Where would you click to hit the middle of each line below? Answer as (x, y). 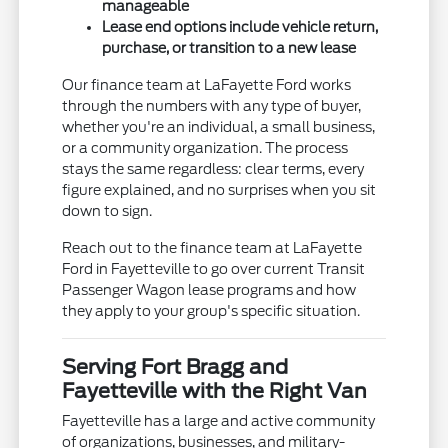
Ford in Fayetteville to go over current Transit (214, 269)
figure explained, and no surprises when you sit (219, 190)
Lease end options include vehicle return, (240, 27)
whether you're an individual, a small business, (219, 127)
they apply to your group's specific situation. (211, 311)
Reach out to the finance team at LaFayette (212, 248)
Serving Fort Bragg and (175, 367)
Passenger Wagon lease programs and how (209, 290)
